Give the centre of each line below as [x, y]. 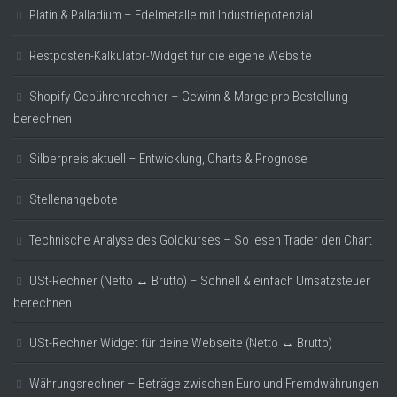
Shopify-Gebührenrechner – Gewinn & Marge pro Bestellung [189, 96]
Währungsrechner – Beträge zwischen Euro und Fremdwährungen [204, 383]
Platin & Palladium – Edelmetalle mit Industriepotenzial [171, 15]
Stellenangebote [74, 199]
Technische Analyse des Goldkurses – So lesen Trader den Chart [201, 240]
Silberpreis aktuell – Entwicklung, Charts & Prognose [168, 158]
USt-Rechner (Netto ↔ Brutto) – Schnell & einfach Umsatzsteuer [200, 280]
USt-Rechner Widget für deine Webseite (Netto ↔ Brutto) [181, 343]
